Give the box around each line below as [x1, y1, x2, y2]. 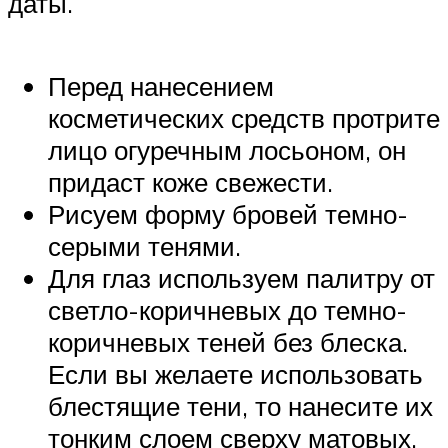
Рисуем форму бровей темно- [48, 198, 408, 231]
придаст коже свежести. [48, 166, 333, 199]
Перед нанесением [48, 70, 274, 103]
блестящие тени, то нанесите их [48, 390, 433, 423]
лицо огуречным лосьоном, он [48, 134, 406, 167]
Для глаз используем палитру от [48, 262, 435, 295]
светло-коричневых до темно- [48, 294, 407, 327]
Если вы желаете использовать [48, 358, 423, 391]
